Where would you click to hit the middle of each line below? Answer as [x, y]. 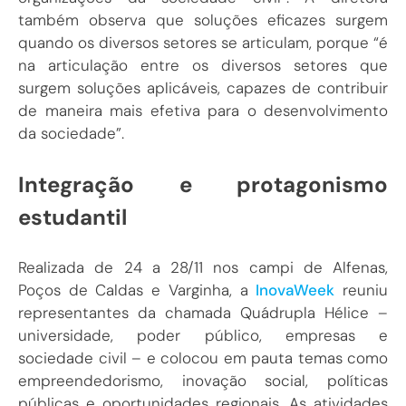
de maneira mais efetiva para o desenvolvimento [203, 111]
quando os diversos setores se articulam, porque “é [203, 43]
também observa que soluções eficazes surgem [203, 20]
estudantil [72, 217]
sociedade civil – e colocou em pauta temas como [203, 358]
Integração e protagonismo [203, 184]
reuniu [362, 290]
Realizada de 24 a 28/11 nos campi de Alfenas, [203, 268]
